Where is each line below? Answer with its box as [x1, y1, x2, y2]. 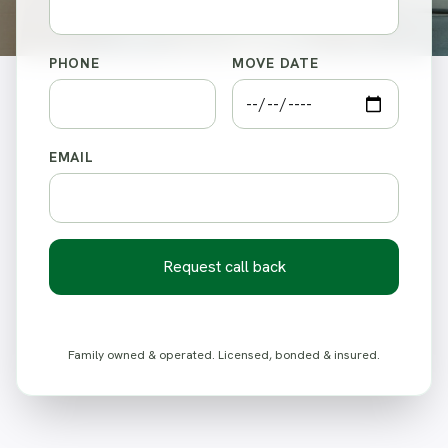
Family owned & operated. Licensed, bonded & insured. [68, 347, 380, 364]
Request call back [162, 256, 286, 278]
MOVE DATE [232, 54, 319, 73]
